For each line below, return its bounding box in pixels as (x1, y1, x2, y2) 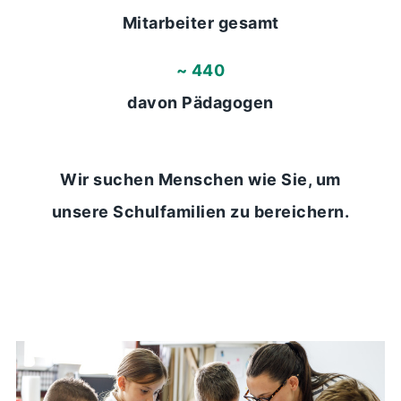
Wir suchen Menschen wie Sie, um (60, 170, 341, 190)
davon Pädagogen (127, 92, 274, 112)
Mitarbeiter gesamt (122, 13, 279, 32)
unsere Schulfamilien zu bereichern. (51, 202, 350, 222)
